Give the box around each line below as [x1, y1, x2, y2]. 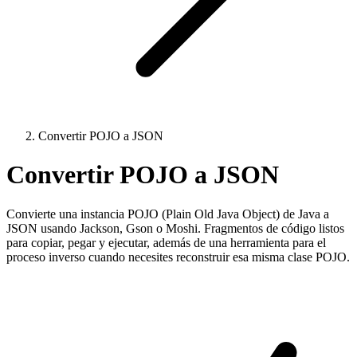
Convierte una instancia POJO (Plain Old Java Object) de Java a [6, 206, 329, 221]
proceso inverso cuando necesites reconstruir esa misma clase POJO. [6, 249, 350, 264]
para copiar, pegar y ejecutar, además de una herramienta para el [6, 235, 326, 249]
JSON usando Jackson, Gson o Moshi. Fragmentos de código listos [6, 221, 344, 235]
